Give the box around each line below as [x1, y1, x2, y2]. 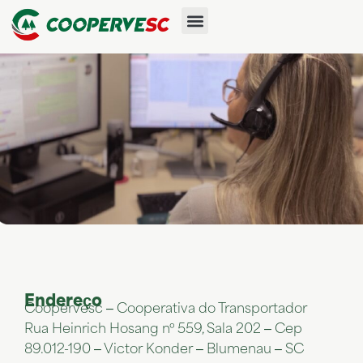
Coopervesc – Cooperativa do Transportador [24, 301, 307, 316]
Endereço [24, 293, 102, 310]
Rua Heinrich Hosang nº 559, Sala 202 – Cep [24, 322, 302, 336]
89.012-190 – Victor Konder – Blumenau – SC [24, 342, 304, 357]
